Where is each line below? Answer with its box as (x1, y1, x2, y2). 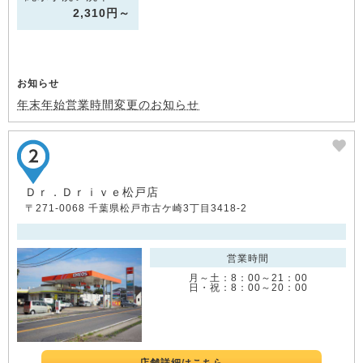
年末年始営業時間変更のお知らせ (17, 98, 199, 112)
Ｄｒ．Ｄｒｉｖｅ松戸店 (25, 186, 159, 199)
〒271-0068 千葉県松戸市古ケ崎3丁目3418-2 (25, 203, 247, 215)
